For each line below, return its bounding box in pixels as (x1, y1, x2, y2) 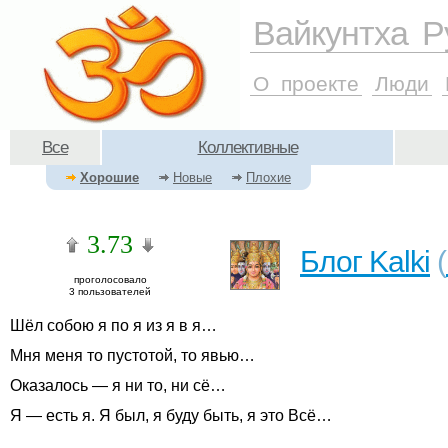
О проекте (253, 71, 359, 95)
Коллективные (197, 138, 298, 157)
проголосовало (73, 274, 147, 285)
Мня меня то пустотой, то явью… (10, 347, 255, 364)
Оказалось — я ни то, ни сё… (10, 377, 226, 394)
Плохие (246, 170, 291, 185)
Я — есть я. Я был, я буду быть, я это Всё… (10, 407, 332, 424)
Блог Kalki (300, 245, 430, 278)
